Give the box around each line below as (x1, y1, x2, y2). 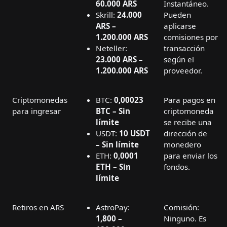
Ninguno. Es (164, 213, 206, 224)
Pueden (164, 10, 191, 20)
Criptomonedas (12, 95, 67, 105)
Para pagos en (164, 95, 215, 105)
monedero (164, 139, 201, 150)
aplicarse (164, 21, 196, 31)
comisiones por (164, 32, 218, 43)
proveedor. (164, 65, 202, 76)
